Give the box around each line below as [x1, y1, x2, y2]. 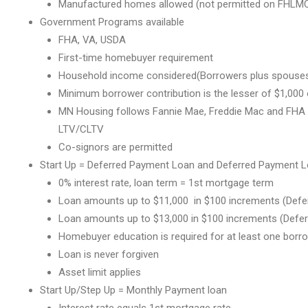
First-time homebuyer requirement [58, 52, 213, 64]
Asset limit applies [58, 266, 141, 278]
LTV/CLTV [58, 123, 104, 135]
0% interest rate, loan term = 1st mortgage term [58, 177, 274, 189]
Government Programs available [40, 16, 184, 28]
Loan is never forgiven [58, 248, 159, 261]
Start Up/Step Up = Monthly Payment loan [40, 284, 227, 296]
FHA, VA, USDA [58, 34, 126, 46]
